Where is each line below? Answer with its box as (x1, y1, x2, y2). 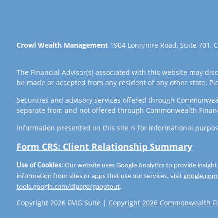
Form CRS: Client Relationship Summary (16, 141, 192, 153)
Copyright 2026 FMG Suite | (16, 198, 109, 207)
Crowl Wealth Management (16, 40, 108, 50)
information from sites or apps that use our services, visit (16, 173, 183, 181)
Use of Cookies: (16, 162, 63, 170)
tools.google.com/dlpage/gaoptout (16, 183, 120, 191)
